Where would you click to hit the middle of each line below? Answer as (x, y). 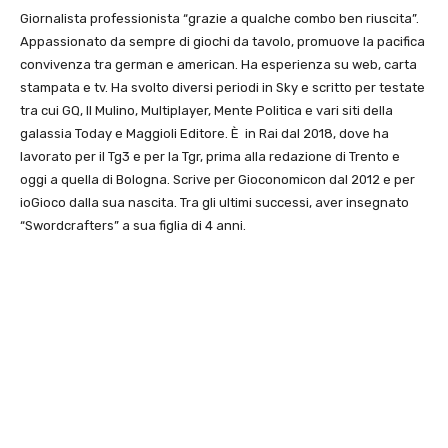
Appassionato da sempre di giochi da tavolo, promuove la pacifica (222, 42)
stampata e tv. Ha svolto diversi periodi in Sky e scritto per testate (222, 88)
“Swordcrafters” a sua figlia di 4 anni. (133, 226)
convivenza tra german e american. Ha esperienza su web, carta (218, 65)
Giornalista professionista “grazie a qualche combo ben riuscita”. (219, 19)
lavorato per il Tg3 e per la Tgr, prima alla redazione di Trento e (210, 157)
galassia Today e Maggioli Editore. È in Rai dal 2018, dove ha (204, 134)
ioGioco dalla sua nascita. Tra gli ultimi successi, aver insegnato (214, 203)
